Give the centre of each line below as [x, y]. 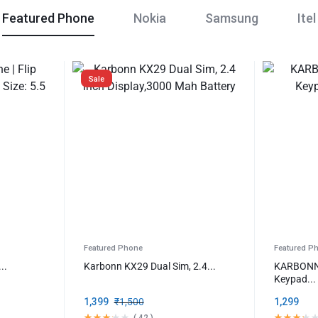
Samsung [232, 18]
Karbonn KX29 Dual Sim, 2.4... [149, 266]
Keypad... [295, 279]
